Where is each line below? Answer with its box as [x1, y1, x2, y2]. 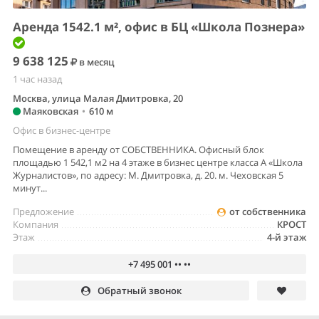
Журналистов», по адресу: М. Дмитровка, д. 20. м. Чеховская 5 [13, 168, 283, 182]
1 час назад [13, 72, 62, 85]
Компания [13, 217, 58, 231]
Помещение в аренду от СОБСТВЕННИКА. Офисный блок [13, 142, 264, 156]
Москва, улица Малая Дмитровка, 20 [13, 91, 183, 105]
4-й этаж [267, 230, 306, 244]
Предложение [13, 204, 74, 218]
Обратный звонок [97, 283, 182, 297]
